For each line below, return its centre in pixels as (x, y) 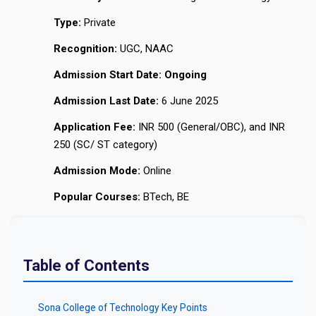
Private (98, 23)
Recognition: (85, 49)
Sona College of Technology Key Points (123, 308)
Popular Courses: (97, 197)
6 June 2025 (188, 101)
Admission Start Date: (109, 75)
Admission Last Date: (106, 101)
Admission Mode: (97, 171)
